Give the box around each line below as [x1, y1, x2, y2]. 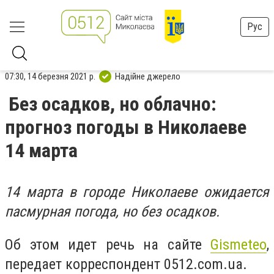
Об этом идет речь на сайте [5, 235, 210, 253]
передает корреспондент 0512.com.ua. [5, 255, 251, 273]
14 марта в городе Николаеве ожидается [5, 183, 269, 201]
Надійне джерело [115, 70, 180, 82]
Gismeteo [210, 235, 267, 253]
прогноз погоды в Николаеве [5, 116, 246, 139]
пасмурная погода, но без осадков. [5, 203, 223, 220]
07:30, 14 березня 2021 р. [5, 70, 95, 82]
